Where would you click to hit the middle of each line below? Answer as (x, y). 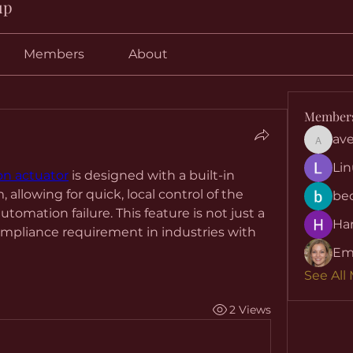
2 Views (250, 309)
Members (54, 54)
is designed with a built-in (152, 175)
